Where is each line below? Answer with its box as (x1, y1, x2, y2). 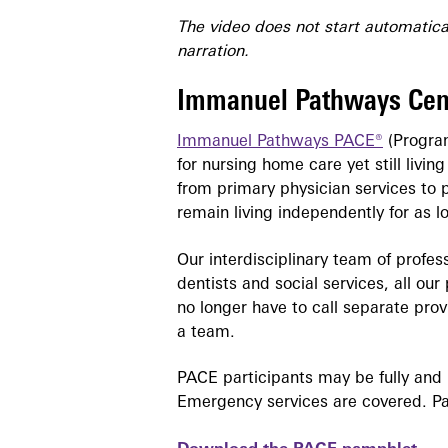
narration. (177, 44, 249, 61)
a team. (177, 324, 240, 341)
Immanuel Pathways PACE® (177, 134, 383, 151)
